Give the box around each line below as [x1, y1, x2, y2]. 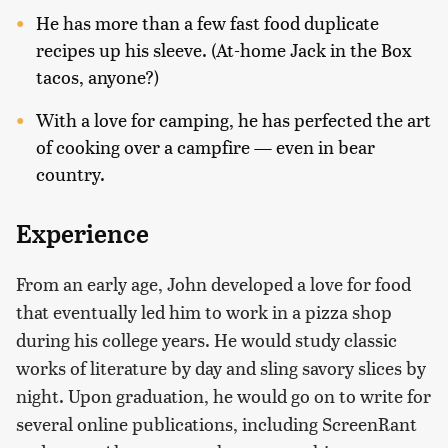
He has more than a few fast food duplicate [36, 10, 379, 35]
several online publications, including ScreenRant [16, 411, 417, 436]
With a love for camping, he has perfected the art [36, 107, 431, 132]
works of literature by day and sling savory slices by [16, 355, 426, 380]
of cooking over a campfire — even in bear [36, 134, 375, 159]
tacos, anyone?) [36, 64, 159, 89]
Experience [16, 219, 149, 249]
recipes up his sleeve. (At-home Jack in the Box [36, 37, 412, 62]
